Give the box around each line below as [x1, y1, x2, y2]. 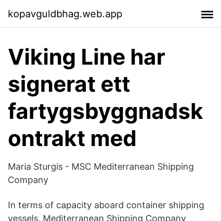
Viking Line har [8, 43, 165, 70]
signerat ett [8, 71, 130, 97]
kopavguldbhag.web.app [8, 7, 122, 20]
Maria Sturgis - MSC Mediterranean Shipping [8, 161, 194, 172]
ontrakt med [8, 125, 137, 151]
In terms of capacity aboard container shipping [8, 200, 204, 210]
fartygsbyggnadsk [8, 98, 203, 124]
